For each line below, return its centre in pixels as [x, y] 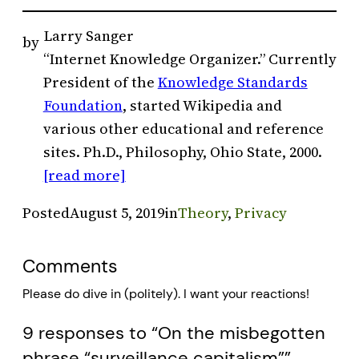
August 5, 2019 [117, 213]
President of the [100, 83]
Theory [203, 213]
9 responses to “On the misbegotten [174, 333]
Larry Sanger [88, 36]
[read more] [84, 175]
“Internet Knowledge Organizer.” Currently [190, 59]
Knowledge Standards [232, 83]
